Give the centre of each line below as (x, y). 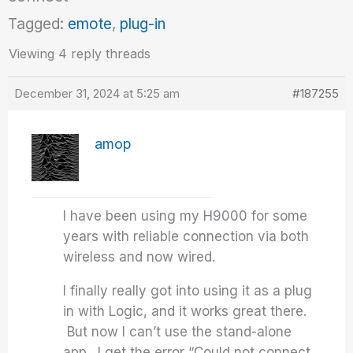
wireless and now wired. (139, 257)
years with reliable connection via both (186, 236)
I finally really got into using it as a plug (188, 291)
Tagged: (38, 24)
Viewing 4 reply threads (80, 54)
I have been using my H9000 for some (186, 216)
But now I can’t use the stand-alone (178, 332)
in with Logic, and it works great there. (185, 311)
